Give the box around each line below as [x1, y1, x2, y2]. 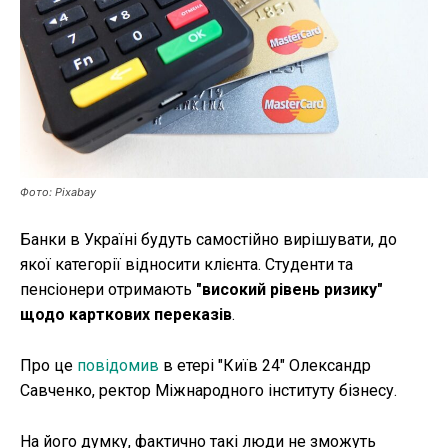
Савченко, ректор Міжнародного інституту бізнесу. [20, 380, 397, 400]
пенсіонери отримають [20, 279, 196, 299]
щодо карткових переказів [20, 304, 232, 324]
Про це [20, 355, 77, 375]
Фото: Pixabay [20, 184, 96, 199]
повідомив [77, 355, 159, 375]
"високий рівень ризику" [196, 279, 383, 299]
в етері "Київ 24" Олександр [159, 355, 371, 375]
